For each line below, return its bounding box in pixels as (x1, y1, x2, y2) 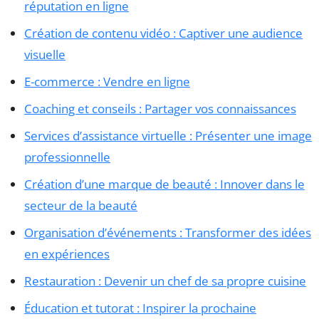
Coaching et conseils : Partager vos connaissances (24, 100, 296, 117)
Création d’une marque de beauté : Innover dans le (24, 175, 305, 192)
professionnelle (24, 148, 110, 165)
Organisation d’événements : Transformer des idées (24, 224, 311, 241)
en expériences (24, 245, 110, 262)
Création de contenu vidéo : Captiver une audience (24, 24, 303, 41)
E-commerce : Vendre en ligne (24, 73, 190, 90)
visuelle (24, 46, 66, 63)
